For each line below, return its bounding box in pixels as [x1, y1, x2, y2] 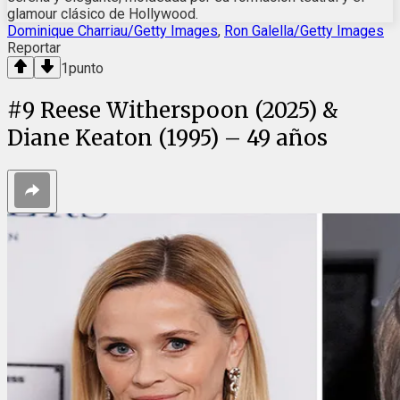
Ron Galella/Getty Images [224, 22, 384, 40]
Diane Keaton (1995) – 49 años [7, 124, 328, 153]
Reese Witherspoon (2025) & [40, 96, 338, 125]
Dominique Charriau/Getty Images [7, 22, 218, 40]
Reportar [7, 39, 61, 57]
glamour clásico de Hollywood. [7, 5, 198, 23]
